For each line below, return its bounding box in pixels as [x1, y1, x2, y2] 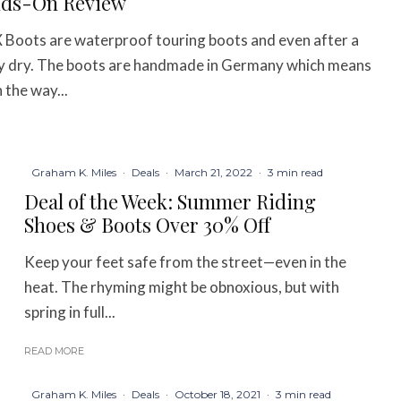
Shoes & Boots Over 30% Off [24, 210, 271, 238]
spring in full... [24, 302, 116, 321]
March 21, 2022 [175, 165, 253, 179]
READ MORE [24, 344, 85, 357]
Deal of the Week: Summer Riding [24, 187, 317, 215]
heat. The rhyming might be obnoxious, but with [24, 277, 340, 296]
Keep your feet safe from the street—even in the [24, 252, 347, 271]
